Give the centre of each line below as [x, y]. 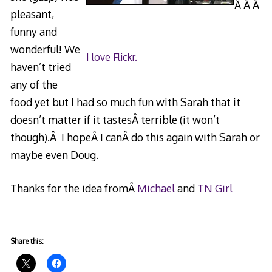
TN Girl [215, 189]
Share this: [27, 241]
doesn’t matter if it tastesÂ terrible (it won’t [115, 119]
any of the [34, 84]
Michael [156, 189]
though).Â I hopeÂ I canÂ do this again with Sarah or [135, 137]
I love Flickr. [112, 57]
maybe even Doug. [54, 155]
